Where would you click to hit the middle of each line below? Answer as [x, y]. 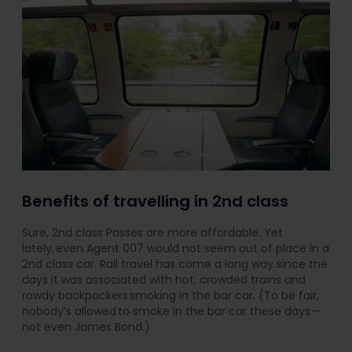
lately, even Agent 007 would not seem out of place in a [176, 249]
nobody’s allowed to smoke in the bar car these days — [172, 312]
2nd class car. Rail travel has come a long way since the [175, 264]
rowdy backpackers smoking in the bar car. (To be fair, [170, 296]
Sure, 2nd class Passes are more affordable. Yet [152, 233]
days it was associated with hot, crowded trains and [164, 280]
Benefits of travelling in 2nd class [155, 202]
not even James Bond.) [86, 327]
